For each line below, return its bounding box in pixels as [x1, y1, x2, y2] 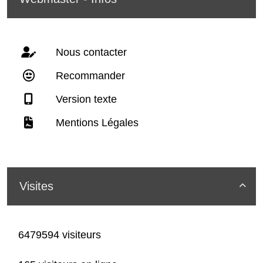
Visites [19, 180, 53, 193]
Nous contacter [53, 46, 127, 59]
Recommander [53, 70, 125, 82]
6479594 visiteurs [15, 229, 101, 241]
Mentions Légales [53, 117, 139, 129]
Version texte [53, 93, 117, 106]
